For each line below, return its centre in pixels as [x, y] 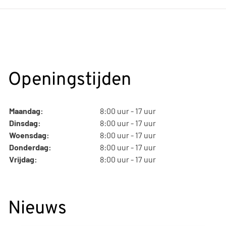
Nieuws [37, 209]
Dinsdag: [25, 123]
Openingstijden [70, 80]
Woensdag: [29, 135]
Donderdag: [30, 147]
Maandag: [26, 110]
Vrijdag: [23, 159]
